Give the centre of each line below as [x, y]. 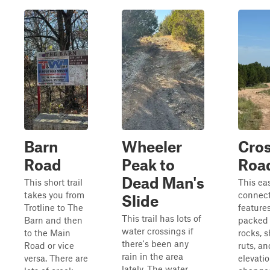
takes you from [54, 195]
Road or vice [49, 245]
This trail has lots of [162, 218]
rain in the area [152, 256]
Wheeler [152, 146]
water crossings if [158, 231]
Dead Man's [163, 183]
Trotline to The [54, 207]
